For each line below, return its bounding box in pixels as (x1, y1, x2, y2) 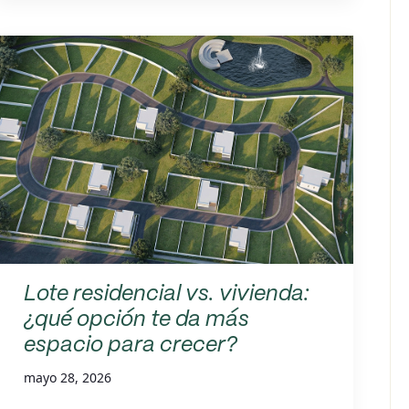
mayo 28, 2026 (23, 369, 111, 386)
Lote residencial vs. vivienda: (23, 284, 309, 305)
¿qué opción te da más (23, 309, 249, 330)
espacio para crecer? (23, 335, 237, 356)
